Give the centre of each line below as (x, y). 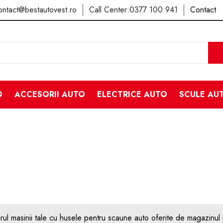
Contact (203, 10)
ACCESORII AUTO (50, 94)
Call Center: (109, 10)
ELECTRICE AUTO (132, 94)
